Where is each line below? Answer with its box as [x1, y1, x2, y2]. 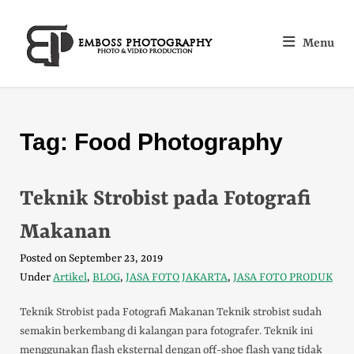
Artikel [53, 271, 87, 284]
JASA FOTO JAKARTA [126, 271, 228, 284]
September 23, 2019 [69, 252, 163, 265]
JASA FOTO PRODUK [233, 271, 333, 284]
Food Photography [74, 129, 283, 155]
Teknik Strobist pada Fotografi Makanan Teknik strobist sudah [20, 306, 322, 318]
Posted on [20, 252, 69, 265]
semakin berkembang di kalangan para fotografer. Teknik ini [20, 325, 313, 337]
